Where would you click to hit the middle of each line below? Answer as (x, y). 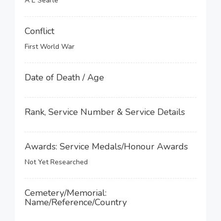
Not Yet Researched (56, 162)
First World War (50, 47)
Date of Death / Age (64, 77)
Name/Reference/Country (76, 202)
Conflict (39, 31)
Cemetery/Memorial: (66, 193)
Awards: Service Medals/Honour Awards (106, 147)
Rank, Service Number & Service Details (105, 112)
